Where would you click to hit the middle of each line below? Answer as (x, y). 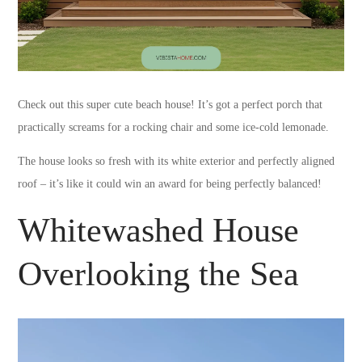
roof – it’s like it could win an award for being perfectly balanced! (170, 183)
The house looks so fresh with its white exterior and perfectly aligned (177, 161)
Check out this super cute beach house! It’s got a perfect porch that (170, 104)
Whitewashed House (159, 230)
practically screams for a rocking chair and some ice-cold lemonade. (174, 127)
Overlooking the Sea (159, 274)
